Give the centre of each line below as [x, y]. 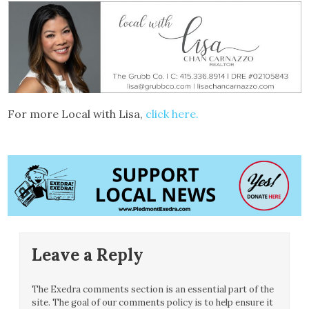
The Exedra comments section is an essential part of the [153, 290]
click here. [172, 114]
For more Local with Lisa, [77, 114]
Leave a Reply [88, 255]
